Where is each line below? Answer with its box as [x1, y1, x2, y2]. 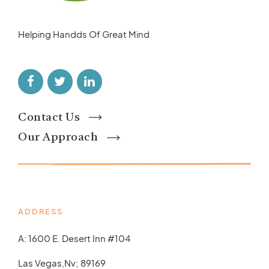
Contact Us [18, 112, 80, 124]
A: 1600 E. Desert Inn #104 [18, 232, 130, 244]
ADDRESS [18, 207, 63, 217]
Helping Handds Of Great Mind [18, 28, 150, 40]
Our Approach [18, 132, 98, 144]
